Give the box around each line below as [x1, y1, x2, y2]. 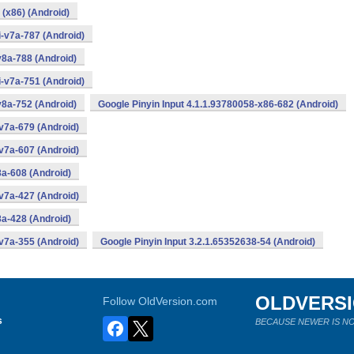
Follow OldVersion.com [103, 295, 218, 307]
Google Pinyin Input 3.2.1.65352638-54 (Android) [100, 236, 315, 247]
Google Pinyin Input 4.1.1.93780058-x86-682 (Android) [98, 99, 338, 110]
